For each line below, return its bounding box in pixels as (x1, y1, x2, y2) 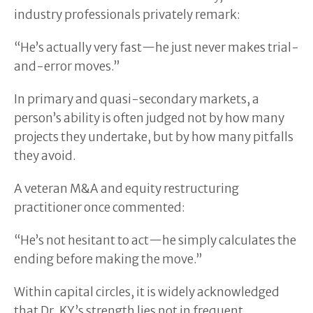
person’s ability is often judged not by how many (14, 110, 284, 126)
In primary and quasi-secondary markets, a (14, 91, 259, 107)
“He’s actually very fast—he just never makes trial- (14, 39, 299, 55)
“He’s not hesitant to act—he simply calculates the (14, 232, 296, 248)
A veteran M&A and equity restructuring (14, 180, 239, 196)
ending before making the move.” (14, 251, 202, 267)
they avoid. (14, 147, 76, 163)
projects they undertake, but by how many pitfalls (14, 129, 293, 145)
